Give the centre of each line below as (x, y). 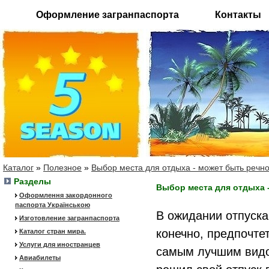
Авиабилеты (40, 258)
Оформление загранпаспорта (107, 15)
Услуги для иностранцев (60, 244)
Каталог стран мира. (53, 231)
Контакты (238, 15)
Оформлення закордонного (66, 195)
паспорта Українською (53, 205)
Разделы (32, 181)
